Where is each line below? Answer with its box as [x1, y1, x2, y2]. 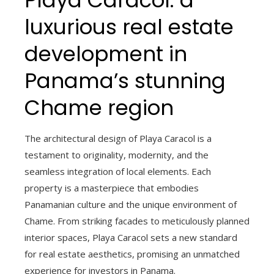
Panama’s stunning [24, 66, 226, 96]
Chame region [24, 93, 174, 123]
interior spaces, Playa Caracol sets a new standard [24, 231, 237, 244]
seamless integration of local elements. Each [24, 165, 211, 178]
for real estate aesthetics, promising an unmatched [24, 248, 240, 261]
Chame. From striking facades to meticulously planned [24, 215, 250, 228]
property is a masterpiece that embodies [24, 182, 199, 194]
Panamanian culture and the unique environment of [24, 198, 237, 211]
